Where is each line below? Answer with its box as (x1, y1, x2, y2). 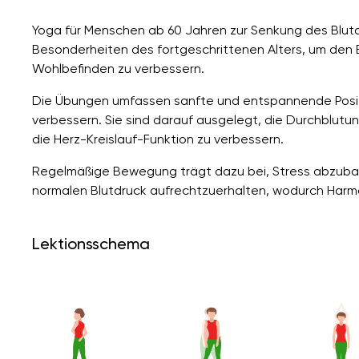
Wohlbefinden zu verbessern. (32, 60, 204, 76)
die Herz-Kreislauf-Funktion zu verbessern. (32, 131, 284, 147)
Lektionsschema (32, 233, 150, 253)
